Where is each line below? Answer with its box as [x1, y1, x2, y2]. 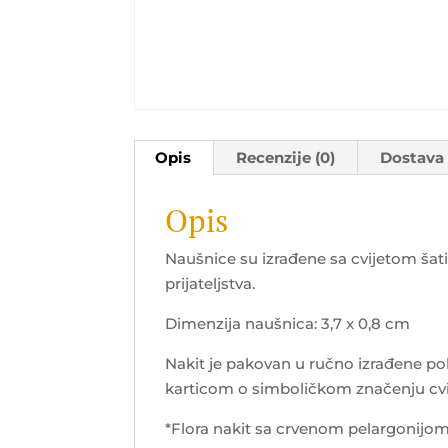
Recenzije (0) [236, 147, 336, 167]
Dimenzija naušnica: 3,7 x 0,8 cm [165, 313, 411, 333]
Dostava [380, 147, 445, 167]
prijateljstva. [165, 273, 256, 293]
